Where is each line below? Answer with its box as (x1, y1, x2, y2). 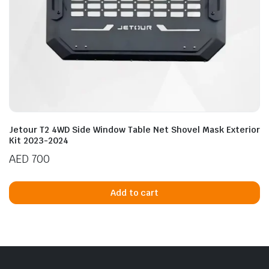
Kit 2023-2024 (9, 135, 68, 146)
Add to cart (110, 187, 159, 198)
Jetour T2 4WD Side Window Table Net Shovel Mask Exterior (9, 124, 260, 135)
